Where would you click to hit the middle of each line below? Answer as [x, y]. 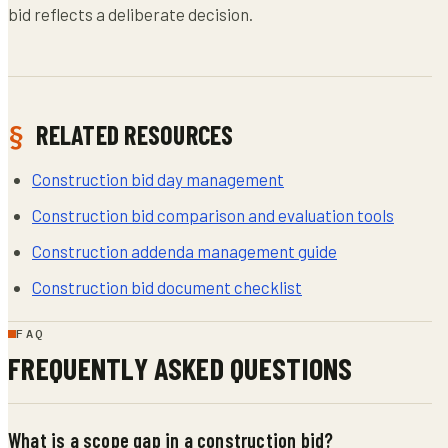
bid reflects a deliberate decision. [130, 13]
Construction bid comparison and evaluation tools [213, 214]
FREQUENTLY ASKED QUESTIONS [180, 368]
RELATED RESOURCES [135, 134]
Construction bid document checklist [167, 286]
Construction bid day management [158, 178]
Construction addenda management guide [184, 250]
